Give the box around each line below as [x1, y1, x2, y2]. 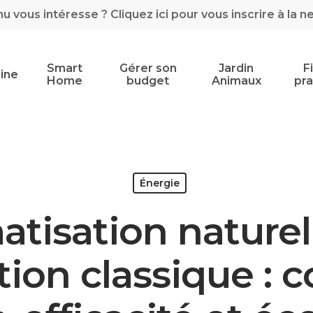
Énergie [140, 177, 180, 189]
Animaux [211, 74, 261, 87]
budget [126, 74, 170, 87]
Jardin [219, 61, 254, 75]
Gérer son [119, 61, 177, 75]
